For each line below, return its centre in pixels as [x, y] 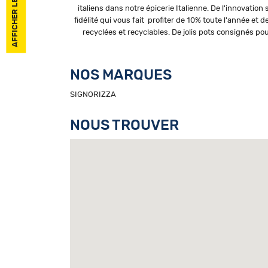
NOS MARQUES [121, 75]
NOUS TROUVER [124, 126]
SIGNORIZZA [93, 95]
